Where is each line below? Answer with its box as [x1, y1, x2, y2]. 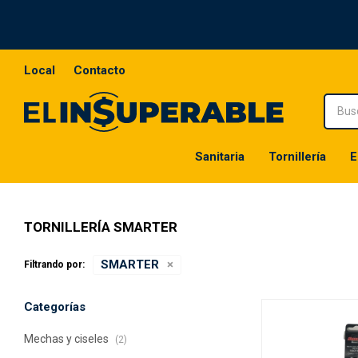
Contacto [74, 63, 125, 78]
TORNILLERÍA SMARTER [24, 219, 177, 235]
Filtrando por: [24, 259, 85, 270]
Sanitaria [194, 149, 245, 164]
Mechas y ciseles [24, 332, 111, 345]
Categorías [24, 300, 86, 314]
